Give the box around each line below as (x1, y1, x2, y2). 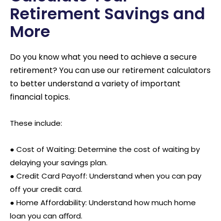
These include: (10, 117, 62, 128)
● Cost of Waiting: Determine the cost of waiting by (10, 144, 200, 154)
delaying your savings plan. (10, 157, 108, 168)
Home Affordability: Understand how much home (16, 197, 196, 208)
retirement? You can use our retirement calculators (10, 64, 211, 76)
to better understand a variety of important (10, 77, 181, 89)
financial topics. (10, 91, 70, 103)
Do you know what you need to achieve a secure (10, 51, 197, 63)
